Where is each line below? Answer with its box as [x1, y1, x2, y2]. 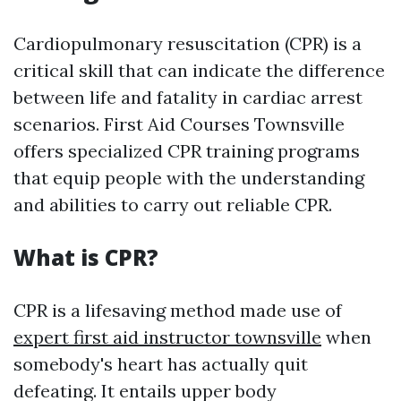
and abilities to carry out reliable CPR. [13, 193, 332, 217]
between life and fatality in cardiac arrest [13, 86, 363, 109]
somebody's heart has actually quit [13, 353, 308, 376]
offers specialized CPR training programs [13, 140, 360, 163]
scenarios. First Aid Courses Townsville [13, 113, 345, 136]
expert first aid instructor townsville [13, 326, 321, 349]
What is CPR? [13, 243, 158, 273]
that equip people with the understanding [13, 166, 364, 190]
